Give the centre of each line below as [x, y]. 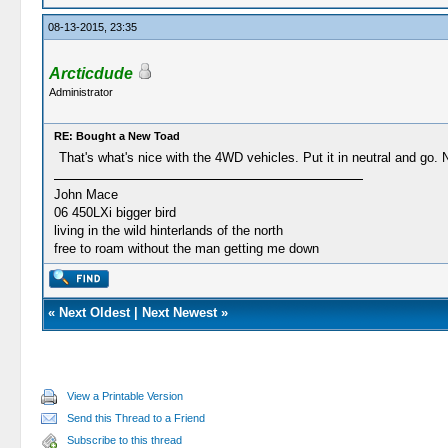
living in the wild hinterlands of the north [168, 230]
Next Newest [179, 312]
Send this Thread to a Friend [136, 418]
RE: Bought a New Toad [116, 136]
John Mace [85, 194]
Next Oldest [94, 312]
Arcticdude [90, 73]
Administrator [80, 92]
